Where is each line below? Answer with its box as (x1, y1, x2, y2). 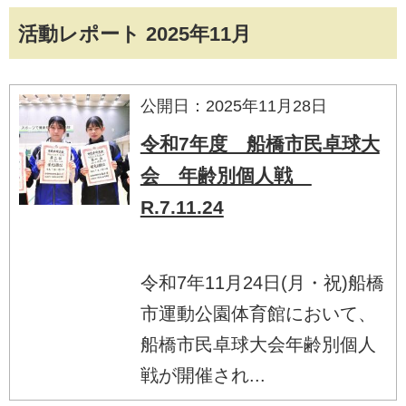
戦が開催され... (140, 364, 266, 385)
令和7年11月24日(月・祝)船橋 (140, 272, 384, 293)
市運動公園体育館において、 (140, 303, 376, 324)
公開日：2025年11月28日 (140, 96, 327, 115)
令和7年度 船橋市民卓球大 (140, 132, 380, 154)
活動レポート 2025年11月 (18, 22, 251, 45)
